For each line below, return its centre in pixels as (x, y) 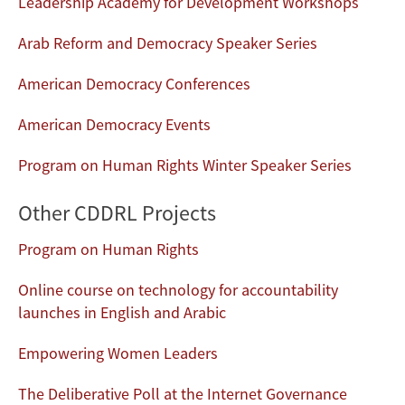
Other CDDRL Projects (117, 213)
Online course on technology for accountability (178, 290)
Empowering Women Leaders (118, 353)
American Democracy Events (114, 125)
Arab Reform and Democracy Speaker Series (168, 43)
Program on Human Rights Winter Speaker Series (185, 165)
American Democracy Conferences (134, 84)
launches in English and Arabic (122, 313)
